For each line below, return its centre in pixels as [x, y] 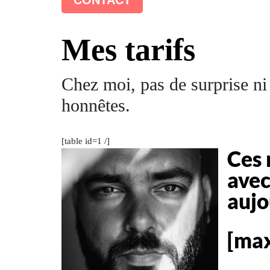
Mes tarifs [128, 49]
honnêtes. [96, 105]
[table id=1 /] [86, 141]
